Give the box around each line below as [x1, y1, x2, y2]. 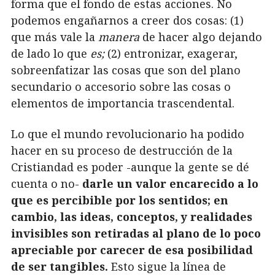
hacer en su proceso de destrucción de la [11, 142, 233, 158]
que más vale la [11, 29, 98, 45]
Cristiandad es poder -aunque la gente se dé [11, 159, 249, 174]
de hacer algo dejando [142, 29, 262, 45]
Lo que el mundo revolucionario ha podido [11, 126, 244, 141]
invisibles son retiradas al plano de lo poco [11, 225, 261, 241]
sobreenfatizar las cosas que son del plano [11, 63, 241, 78]
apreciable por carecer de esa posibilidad [11, 242, 253, 257]
